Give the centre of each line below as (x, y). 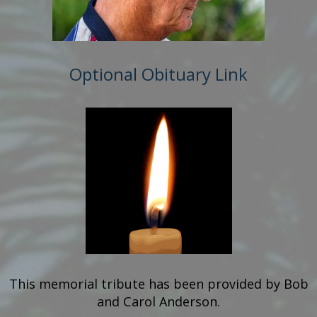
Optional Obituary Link (158, 74)
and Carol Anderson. (158, 301)
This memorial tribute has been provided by (146, 284)
